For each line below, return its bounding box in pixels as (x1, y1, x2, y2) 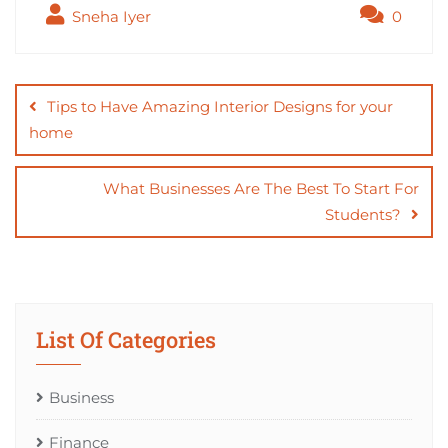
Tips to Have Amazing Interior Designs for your (47, 96, 393, 116)
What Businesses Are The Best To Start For (103, 178, 419, 198)
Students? (325, 204, 401, 224)
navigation (14, 80, 189, 126)
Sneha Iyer (68, 6, 151, 26)
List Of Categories (36, 324, 216, 354)
